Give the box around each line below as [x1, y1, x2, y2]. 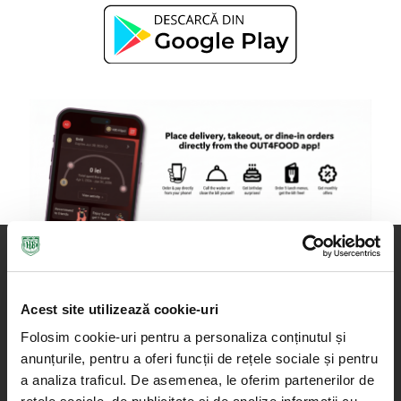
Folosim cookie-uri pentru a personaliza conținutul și [21, 329, 346, 345]
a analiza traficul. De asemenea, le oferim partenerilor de [21, 372, 374, 388]
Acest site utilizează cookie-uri [21, 301, 218, 317]
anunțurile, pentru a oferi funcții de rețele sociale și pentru [21, 351, 378, 366]
